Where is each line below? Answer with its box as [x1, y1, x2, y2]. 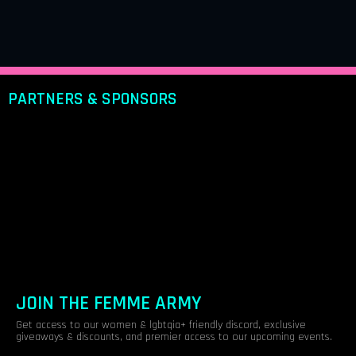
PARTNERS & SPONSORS [8, 87, 177, 110]
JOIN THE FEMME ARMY [16, 290, 202, 316]
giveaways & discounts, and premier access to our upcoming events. [16, 330, 332, 345]
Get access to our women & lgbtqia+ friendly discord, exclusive [16, 318, 306, 333]
